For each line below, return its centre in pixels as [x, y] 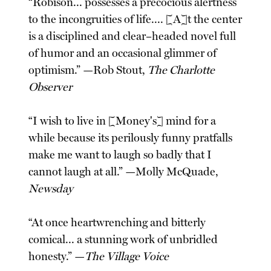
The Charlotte [181, 70]
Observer [51, 87]
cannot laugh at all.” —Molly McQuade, [124, 171]
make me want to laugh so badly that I [120, 155]
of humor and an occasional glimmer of [123, 53]
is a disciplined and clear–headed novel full [132, 36]
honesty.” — [57, 256]
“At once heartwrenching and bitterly [117, 222]
